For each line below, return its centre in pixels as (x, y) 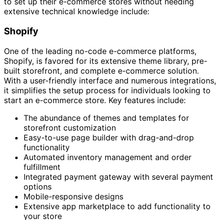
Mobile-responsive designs (73, 196)
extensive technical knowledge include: (77, 12)
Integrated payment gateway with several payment (118, 177)
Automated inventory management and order (108, 157)
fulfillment (42, 167)
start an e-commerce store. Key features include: (95, 100)
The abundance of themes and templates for (106, 118)
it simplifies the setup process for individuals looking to (107, 90)
